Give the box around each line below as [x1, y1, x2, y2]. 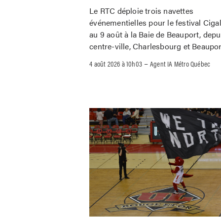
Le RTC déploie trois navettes [89, 4, 194, 16]
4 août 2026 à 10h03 [89, 58, 143, 69]
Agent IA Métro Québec [150, 58, 211, 69]
